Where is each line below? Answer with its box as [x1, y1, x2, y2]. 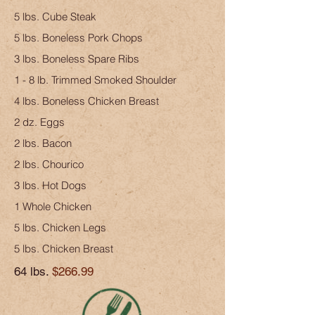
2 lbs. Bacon [14, 136, 72, 150]
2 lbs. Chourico [14, 157, 84, 171]
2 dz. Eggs [14, 115, 65, 129]
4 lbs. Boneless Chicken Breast [14, 94, 159, 108]
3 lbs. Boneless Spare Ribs [14, 52, 139, 65]
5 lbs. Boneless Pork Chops [14, 31, 143, 44]
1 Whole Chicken [14, 200, 91, 213]
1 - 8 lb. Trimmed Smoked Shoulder [14, 73, 176, 86]
